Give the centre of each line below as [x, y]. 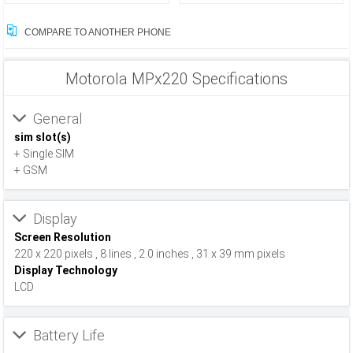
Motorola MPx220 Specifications [176, 79]
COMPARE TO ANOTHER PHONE [97, 32]
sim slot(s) [43, 137]
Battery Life [69, 335]
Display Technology [66, 270]
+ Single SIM [44, 154]
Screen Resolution [63, 237]
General [58, 119]
